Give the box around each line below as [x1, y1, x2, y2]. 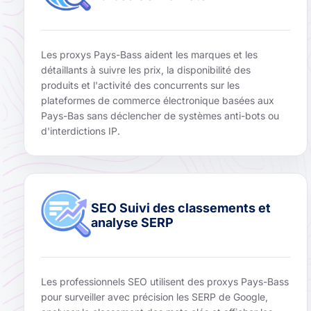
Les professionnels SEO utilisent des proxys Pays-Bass [41, 276, 289, 288]
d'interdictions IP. [41, 125, 120, 137]
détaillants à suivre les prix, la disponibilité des [41, 64, 251, 76]
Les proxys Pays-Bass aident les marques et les [41, 49, 258, 61]
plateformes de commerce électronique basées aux [41, 94, 274, 107]
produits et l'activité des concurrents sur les [41, 79, 239, 92]
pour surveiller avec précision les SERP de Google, [41, 291, 268, 303]
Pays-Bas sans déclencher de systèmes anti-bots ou [41, 110, 279, 122]
